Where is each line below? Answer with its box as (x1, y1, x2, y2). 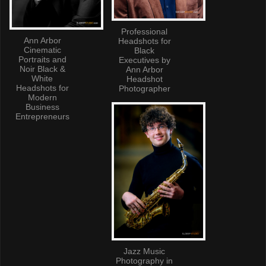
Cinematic (23, 45, 61, 55)
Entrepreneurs (15, 111, 69, 121)
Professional (121, 26, 167, 36)
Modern (27, 92, 57, 102)
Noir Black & (19, 64, 65, 74)
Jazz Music (123, 246, 165, 256)
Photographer (118, 83, 170, 93)
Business (25, 102, 59, 112)
